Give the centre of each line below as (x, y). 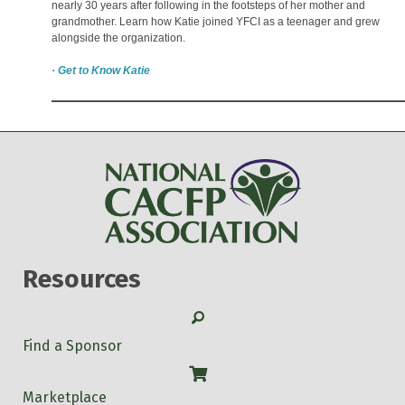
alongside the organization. (118, 38)
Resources (82, 278)
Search (214, 316)
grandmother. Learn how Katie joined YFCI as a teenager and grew (216, 21)
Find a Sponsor (72, 345)
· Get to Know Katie (101, 70)
